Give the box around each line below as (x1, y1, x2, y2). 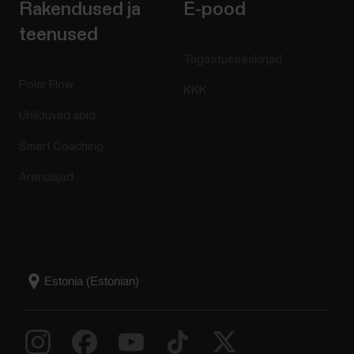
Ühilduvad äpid (18, 109, 96, 122)
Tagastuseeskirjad (183, 53, 282, 66)
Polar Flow (18, 78, 73, 91)
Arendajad (18, 171, 73, 183)
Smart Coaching (18, 140, 104, 153)
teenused (18, 24, 98, 44)
